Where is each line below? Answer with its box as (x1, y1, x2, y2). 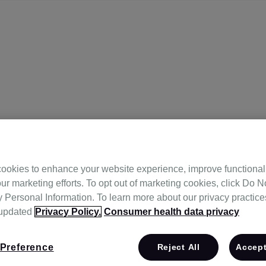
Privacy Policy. (35, 207, 101, 217)
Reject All (157, 242, 200, 252)
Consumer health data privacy (104, 207, 239, 217)
